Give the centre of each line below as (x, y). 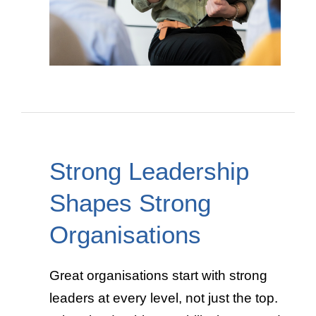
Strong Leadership (149, 171)
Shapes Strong (130, 203)
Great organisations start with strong (158, 276)
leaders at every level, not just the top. (164, 298)
